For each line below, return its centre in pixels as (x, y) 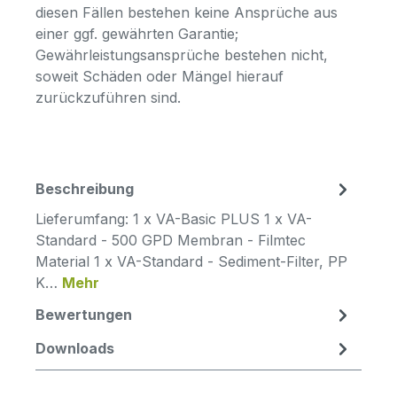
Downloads (75, 348)
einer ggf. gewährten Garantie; (137, 33)
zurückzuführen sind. (108, 97)
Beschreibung (85, 188)
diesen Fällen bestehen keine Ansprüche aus (187, 12)
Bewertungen (84, 314)
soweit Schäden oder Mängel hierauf (160, 76)
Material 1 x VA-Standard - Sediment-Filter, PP (191, 261)
